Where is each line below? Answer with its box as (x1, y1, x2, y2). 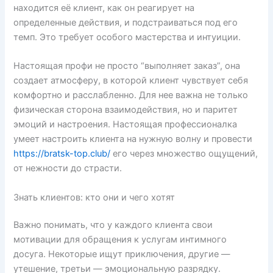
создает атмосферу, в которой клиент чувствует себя (13, 75, 249, 87)
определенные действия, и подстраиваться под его (13, 16, 238, 28)
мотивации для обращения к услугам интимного (13, 234, 227, 246)
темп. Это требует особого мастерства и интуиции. (13, 31, 241, 43)
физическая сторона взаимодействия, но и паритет (13, 104, 238, 116)
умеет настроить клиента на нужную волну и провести (13, 133, 253, 145)
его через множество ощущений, (110, 148, 258, 160)
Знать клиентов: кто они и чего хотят (13, 191, 175, 203)
